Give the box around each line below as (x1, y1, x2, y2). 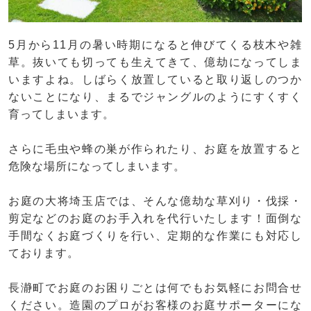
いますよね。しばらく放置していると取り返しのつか (8, 73, 302, 85)
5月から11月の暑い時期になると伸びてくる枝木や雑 (8, 38, 302, 51)
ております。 (8, 246, 79, 259)
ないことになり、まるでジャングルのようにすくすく (8, 90, 302, 103)
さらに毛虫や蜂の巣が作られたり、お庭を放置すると (8, 142, 302, 155)
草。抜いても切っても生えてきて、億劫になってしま (8, 56, 302, 68)
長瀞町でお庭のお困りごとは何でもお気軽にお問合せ (8, 281, 302, 294)
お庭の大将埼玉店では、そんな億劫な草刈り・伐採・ (8, 194, 302, 207)
